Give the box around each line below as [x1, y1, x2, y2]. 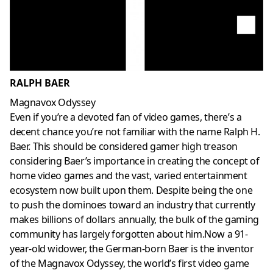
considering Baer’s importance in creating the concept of [10, 154, 260, 168]
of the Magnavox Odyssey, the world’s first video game [10, 257, 249, 271]
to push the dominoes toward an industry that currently [10, 198, 255, 212]
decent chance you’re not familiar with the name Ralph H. [10, 125, 260, 139]
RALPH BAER [10, 76, 70, 90]
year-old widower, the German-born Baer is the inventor [10, 242, 254, 256]
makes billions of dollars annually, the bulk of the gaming [10, 213, 259, 227]
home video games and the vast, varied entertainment [10, 169, 247, 183]
